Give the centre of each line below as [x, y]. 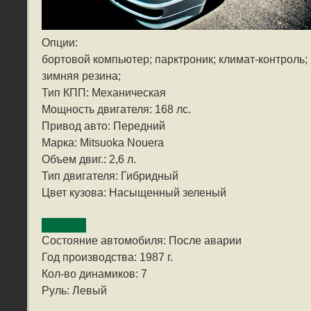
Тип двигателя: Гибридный [110, 176]
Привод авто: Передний [103, 126]
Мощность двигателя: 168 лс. [116, 110]
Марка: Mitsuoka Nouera [103, 143]
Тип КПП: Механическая [104, 93]
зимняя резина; [81, 76]
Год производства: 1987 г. [107, 258]
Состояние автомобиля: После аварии [142, 241]
